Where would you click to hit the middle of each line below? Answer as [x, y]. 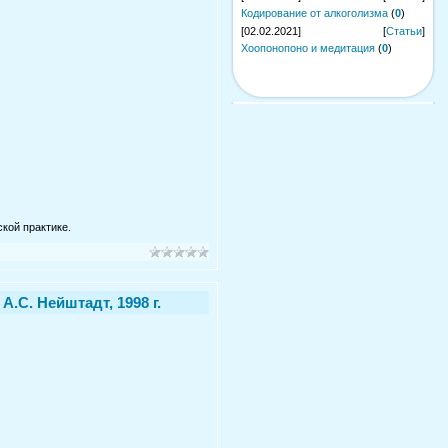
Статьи [404, 31]
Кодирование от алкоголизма [314, 13]
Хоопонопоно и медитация [308, 48]
